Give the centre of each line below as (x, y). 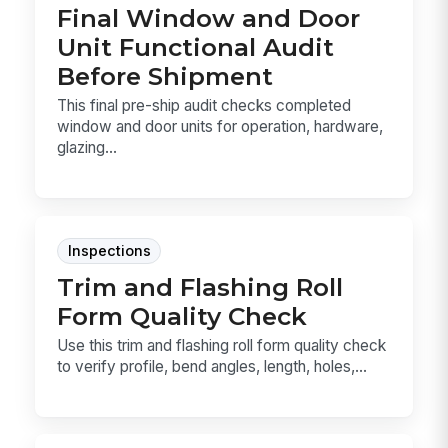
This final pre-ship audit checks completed (204, 106)
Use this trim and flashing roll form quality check (222, 345)
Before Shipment (165, 75)
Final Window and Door (209, 17)
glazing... (87, 148)
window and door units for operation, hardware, (220, 127)
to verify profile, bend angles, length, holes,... (212, 366)
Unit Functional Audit (196, 46)
